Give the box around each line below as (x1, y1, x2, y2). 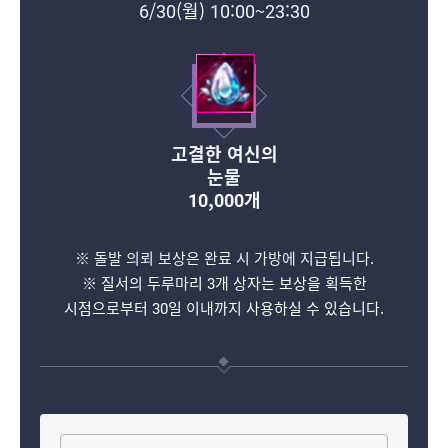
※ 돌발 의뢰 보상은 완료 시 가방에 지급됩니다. (74, 247, 374, 270)
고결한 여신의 (170, 140, 278, 168)
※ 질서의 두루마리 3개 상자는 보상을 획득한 (81, 272, 367, 295)
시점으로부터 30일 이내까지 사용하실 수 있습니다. (64, 297, 384, 320)
